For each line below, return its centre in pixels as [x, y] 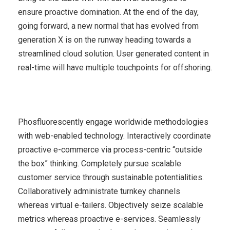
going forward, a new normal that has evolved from [108, 26]
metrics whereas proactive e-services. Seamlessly [109, 219]
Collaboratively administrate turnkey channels [99, 191]
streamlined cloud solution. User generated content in [113, 53]
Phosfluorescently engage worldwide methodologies [113, 122]
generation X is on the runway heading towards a [104, 40]
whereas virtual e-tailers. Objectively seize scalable [111, 205]
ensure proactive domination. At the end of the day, [108, 12]
